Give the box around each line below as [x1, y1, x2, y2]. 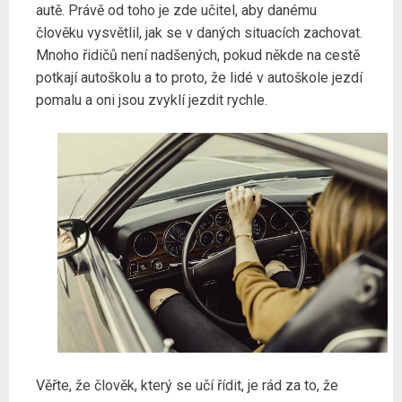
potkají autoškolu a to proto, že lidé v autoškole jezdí [36, 68, 363, 86]
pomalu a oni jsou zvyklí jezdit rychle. [36, 91, 267, 109]
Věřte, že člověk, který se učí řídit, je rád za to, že [36, 377, 338, 395]
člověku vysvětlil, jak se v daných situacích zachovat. [36, 23, 363, 41]
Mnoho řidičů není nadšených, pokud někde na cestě [36, 46, 360, 64]
